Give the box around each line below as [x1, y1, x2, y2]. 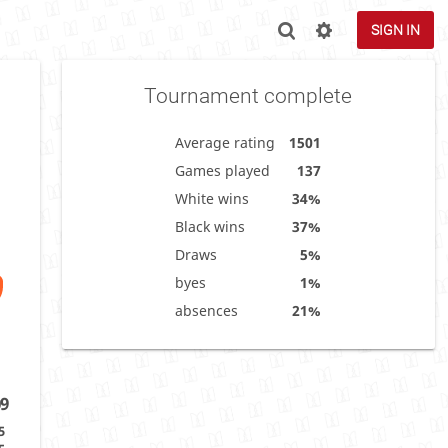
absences [175, 300, 239, 320]
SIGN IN [371, 22, 420, 38]
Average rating [175, 132, 276, 152]
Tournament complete [144, 83, 353, 108]
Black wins [175, 216, 246, 236]
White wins [175, 188, 250, 208]
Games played [175, 160, 271, 180]
